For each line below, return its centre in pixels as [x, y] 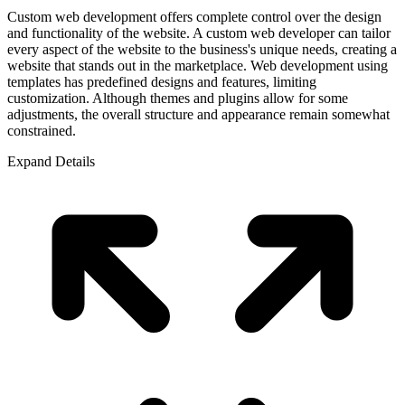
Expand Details [51, 161]
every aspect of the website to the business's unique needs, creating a [202, 49]
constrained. [42, 130]
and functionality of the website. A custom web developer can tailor [199, 33]
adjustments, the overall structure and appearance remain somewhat [198, 114]
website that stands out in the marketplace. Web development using [198, 65]
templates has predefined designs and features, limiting [162, 81]
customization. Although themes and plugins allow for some [178, 98]
